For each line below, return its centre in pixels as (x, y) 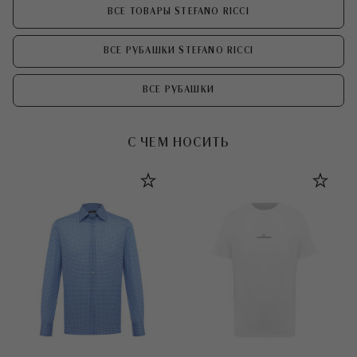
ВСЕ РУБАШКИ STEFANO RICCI (178, 51)
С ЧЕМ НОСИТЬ (178, 143)
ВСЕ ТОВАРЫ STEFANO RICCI (178, 12)
